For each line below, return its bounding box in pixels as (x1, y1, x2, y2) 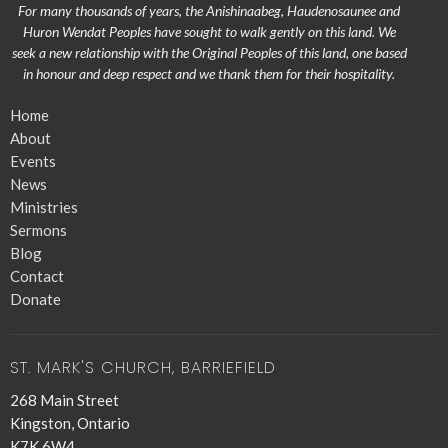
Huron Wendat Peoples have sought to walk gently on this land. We (22, 22, 396, 40)
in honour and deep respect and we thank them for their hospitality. (23, 64, 395, 82)
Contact (10, 266, 64, 285)
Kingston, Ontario (10, 414, 130, 432)
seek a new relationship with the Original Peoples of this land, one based (11, 43, 407, 61)
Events (10, 151, 56, 170)
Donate (10, 289, 61, 308)
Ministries (10, 197, 78, 216)
